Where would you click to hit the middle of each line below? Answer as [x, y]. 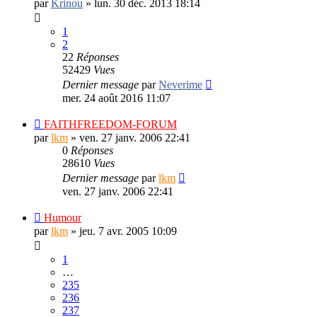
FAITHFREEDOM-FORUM [110, 124]
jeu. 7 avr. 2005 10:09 [128, 231]
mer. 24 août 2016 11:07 [116, 98]
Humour [63, 217]
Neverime [180, 84]
